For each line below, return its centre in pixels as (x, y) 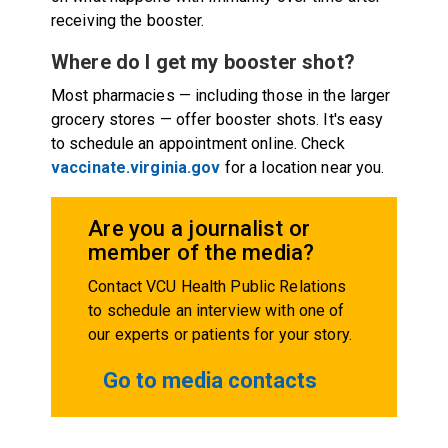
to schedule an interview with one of (216, 310)
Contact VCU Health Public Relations (217, 286)
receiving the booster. (127, 20)
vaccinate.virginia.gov (135, 167)
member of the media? (201, 252)
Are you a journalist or (199, 228)
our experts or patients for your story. (220, 334)
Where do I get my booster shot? (202, 61)
